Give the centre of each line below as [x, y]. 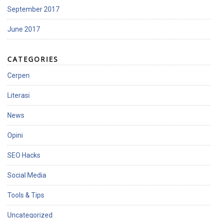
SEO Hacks [24, 155]
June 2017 [24, 29]
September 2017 [33, 9]
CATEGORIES [33, 59]
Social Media [27, 175]
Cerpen [18, 76]
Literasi [18, 96]
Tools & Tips [26, 195]
